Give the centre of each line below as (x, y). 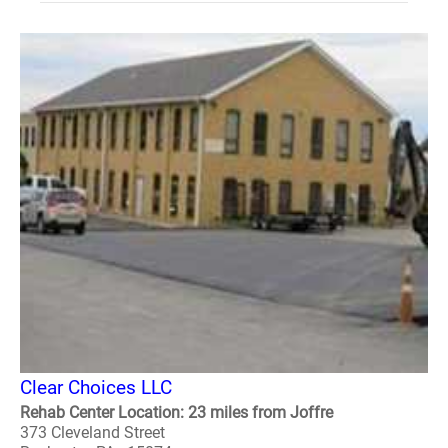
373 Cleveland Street (92, 432)
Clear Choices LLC (96, 387)
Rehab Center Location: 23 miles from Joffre (176, 412)
